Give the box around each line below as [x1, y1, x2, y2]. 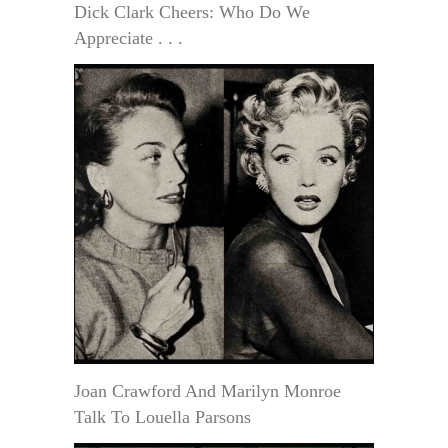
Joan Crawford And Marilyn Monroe [74, 380, 341, 401]
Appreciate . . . [74, 27, 183, 48]
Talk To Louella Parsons [74, 406, 251, 427]
